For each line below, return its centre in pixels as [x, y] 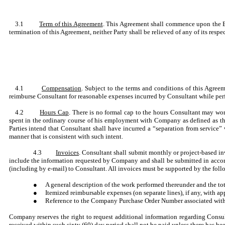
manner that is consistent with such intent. [66, 136]
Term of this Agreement [71, 24]
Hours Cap [54, 112]
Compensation [61, 88]
